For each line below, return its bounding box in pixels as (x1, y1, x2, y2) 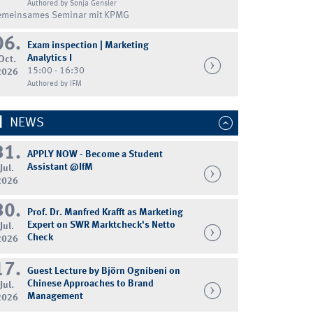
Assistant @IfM (27, 162, 93, 173)
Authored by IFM (27, 80, 82, 89)
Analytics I (27, 53, 72, 64)
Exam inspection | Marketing (27, 41, 149, 51)
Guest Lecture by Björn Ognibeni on (27, 265, 180, 276)
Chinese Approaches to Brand (27, 278, 154, 289)
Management (27, 291, 83, 301)
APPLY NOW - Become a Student (27, 150, 163, 160)
